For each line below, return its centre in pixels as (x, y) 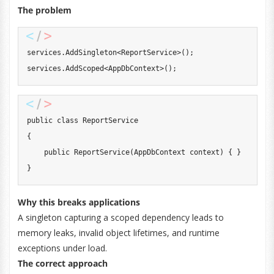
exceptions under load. (62, 248)
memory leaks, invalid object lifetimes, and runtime (118, 233)
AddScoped (84, 68)
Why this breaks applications (79, 202)
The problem (44, 10)
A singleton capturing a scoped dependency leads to (120, 217)
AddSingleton (91, 53)
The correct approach (62, 263)
